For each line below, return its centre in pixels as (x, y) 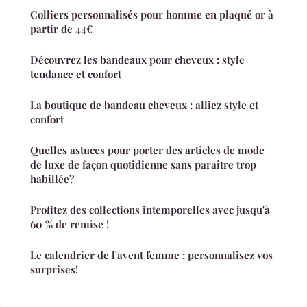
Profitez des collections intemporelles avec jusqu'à (150, 209)
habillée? (52, 179)
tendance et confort (76, 74)
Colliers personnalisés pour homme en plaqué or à (152, 14)
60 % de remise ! (70, 224)
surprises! (54, 269)
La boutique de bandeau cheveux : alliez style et (144, 105)
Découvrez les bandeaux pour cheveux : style (137, 59)
